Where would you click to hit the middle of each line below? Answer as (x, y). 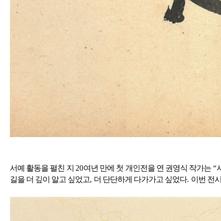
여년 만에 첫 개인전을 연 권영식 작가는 (148, 168)
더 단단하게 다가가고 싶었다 (140, 179)
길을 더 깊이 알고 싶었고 (50, 179)
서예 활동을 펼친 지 (43, 168)
